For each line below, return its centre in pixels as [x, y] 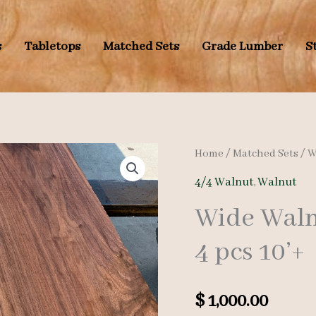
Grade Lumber [242, 46]
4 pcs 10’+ [250, 252]
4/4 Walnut [224, 182]
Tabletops [52, 46]
